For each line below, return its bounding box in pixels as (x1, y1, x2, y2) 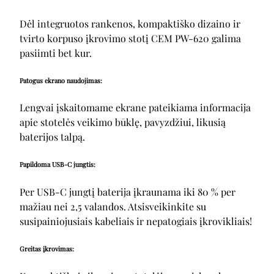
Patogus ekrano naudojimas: (20, 75, 102, 85)
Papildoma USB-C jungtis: (20, 160, 95, 169)
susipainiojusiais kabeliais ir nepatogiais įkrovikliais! (20, 215, 252, 228)
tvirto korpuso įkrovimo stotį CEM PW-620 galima (20, 31, 241, 45)
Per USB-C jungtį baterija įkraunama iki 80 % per (20, 185, 235, 199)
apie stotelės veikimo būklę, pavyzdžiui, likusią (20, 116, 226, 129)
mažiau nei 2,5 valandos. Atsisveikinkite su (20, 200, 206, 213)
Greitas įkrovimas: (20, 244, 74, 254)
